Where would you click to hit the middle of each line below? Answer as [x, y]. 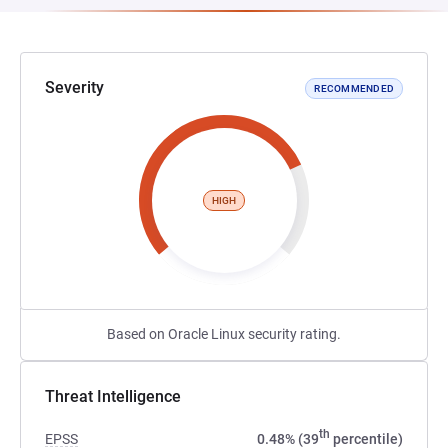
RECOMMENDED [354, 88]
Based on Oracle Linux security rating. [224, 334]
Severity [74, 87]
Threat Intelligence [113, 396]
